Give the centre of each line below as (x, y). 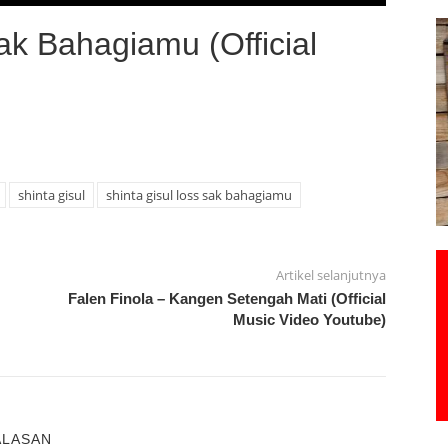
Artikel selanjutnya (330, 274)
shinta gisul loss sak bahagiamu (198, 194)
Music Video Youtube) (309, 319)
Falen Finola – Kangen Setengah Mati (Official (226, 298)
